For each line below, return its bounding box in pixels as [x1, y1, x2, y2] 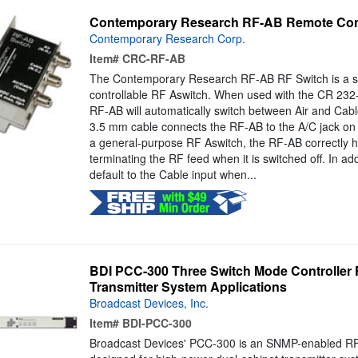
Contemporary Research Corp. [89, 30, 245, 47]
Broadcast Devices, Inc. [89, 295, 209, 312]
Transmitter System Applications [89, 277, 287, 296]
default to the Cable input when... [89, 166, 257, 183]
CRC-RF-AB [121, 50, 185, 67]
